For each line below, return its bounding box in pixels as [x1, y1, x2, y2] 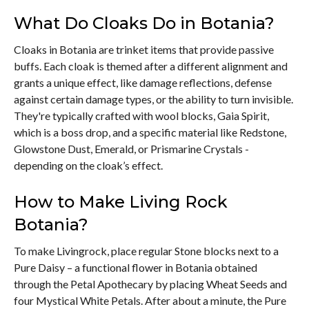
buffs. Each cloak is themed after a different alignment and [14, 59, 288, 72]
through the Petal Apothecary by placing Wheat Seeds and [14, 277, 287, 290]
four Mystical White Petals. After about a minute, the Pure [14, 293, 286, 307]
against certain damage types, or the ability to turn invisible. [14, 92, 293, 106]
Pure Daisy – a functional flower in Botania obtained [14, 260, 257, 274]
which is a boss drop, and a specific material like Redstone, [14, 125, 286, 139]
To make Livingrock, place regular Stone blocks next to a [14, 243, 279, 257]
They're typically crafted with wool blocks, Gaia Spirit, [14, 108, 269, 122]
